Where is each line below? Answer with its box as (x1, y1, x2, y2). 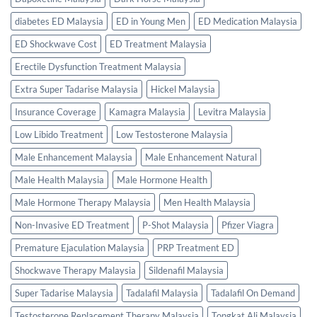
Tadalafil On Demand (211, 287, 295, 299)
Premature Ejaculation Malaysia (15, 242, 144, 254)
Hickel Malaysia (151, 83, 215, 96)
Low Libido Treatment (15, 129, 103, 141)
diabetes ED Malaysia (15, 16, 103, 28)
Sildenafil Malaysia (149, 265, 224, 277)
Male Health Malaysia (15, 174, 104, 186)
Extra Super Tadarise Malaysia (15, 83, 138, 96)
